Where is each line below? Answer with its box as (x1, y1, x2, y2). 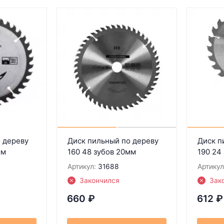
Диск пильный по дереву (67, 135, 158, 145)
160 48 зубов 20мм (67, 146, 136, 156)
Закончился (79, 176, 119, 184)
